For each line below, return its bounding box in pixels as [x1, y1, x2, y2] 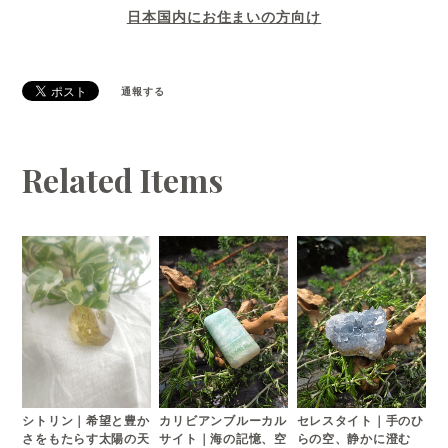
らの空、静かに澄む [296, 430, 412, 446]
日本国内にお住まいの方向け [126, 7, 322, 26]
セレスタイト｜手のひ [296, 412, 424, 428]
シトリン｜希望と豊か [22, 413, 150, 429]
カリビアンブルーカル [159, 413, 287, 429]
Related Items [22, 158, 224, 202]
